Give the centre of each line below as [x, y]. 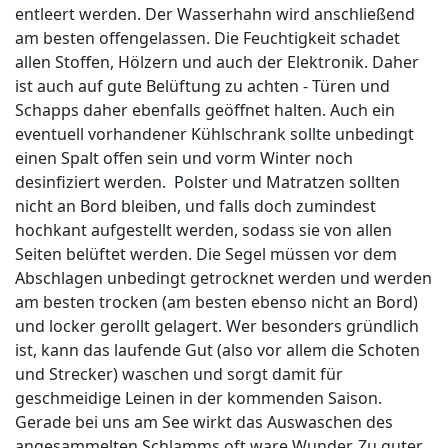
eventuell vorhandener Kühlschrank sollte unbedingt [214, 134]
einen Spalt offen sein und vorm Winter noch [184, 158]
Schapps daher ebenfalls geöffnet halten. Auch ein [205, 110]
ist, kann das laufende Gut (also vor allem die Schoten [217, 350]
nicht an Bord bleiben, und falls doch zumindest [195, 206]
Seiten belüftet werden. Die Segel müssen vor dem [206, 254]
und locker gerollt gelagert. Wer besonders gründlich [217, 326]
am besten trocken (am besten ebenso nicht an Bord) [216, 302]
